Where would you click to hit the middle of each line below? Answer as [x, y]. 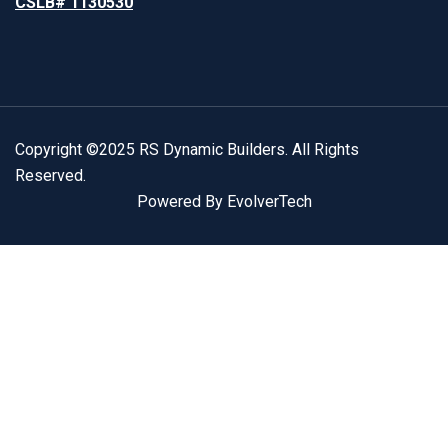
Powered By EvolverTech [224, 202]
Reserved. [50, 176]
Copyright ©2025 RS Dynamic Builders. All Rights [187, 150]
